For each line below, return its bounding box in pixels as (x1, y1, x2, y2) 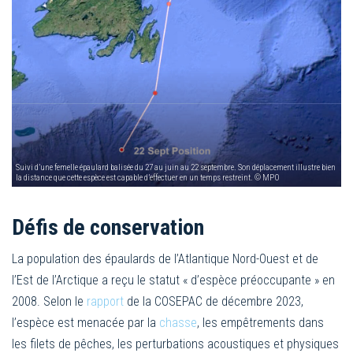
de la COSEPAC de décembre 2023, (124, 293, 303, 309)
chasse (159, 314, 197, 330)
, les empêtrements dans (197, 314, 324, 330)
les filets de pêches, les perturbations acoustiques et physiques (12, 336, 339, 351)
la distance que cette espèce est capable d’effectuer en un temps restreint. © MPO (16, 172, 280, 183)
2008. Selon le (12, 293, 87, 309)
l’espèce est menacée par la (12, 314, 159, 330)
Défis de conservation (12, 214, 204, 240)
